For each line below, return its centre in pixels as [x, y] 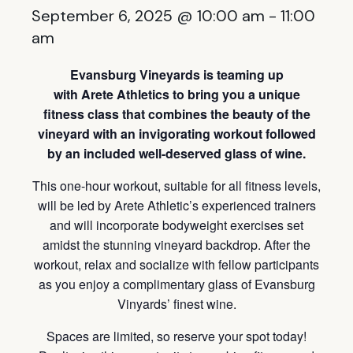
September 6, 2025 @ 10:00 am [148, 16]
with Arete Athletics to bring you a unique [176, 95]
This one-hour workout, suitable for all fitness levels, [176, 186]
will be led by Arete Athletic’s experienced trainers [176, 206]
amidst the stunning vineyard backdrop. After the [176, 245]
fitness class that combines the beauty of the [176, 114]
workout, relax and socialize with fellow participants [176, 265]
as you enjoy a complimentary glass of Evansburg [176, 284]
